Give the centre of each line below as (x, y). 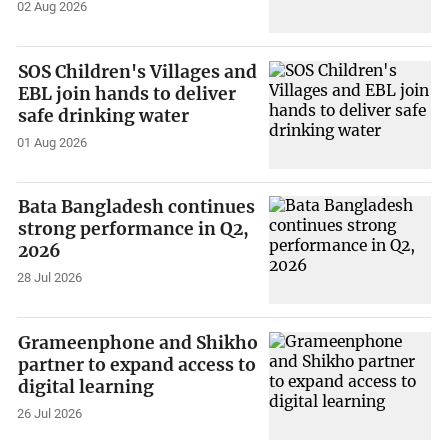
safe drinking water (104, 115)
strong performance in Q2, (134, 229)
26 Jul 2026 (50, 413)
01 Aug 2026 (52, 142)
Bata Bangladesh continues (137, 207)
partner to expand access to (137, 364)
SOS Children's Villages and (138, 71)
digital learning (86, 386)
